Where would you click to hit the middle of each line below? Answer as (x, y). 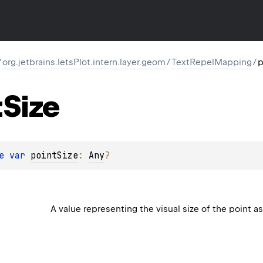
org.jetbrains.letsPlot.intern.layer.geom (84, 62)
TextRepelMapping (212, 62)
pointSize (54, 155)
